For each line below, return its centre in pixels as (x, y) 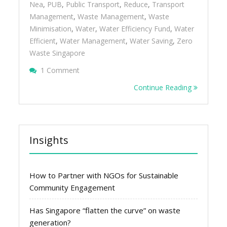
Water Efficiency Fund (135, 29)
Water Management (93, 41)
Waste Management (111, 16)
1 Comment (60, 70)
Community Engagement (72, 187)
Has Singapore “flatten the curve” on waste (105, 210)
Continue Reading (163, 87)
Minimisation (51, 29)
